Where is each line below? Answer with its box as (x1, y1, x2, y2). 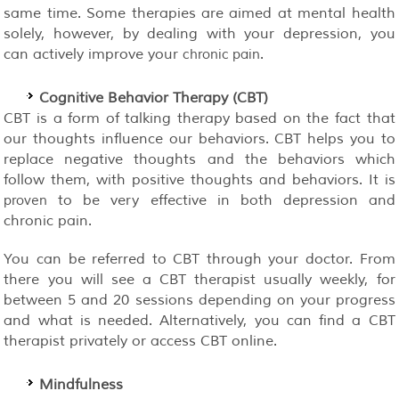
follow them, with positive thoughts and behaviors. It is (4, 170, 395, 189)
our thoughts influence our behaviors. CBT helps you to (4, 129, 395, 148)
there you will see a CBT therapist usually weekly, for (4, 270, 395, 289)
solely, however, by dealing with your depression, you (4, 24, 395, 43)
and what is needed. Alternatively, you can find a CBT (4, 311, 395, 330)
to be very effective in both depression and (47, 191, 395, 209)
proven (4, 191, 48, 209)
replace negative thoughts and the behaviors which (4, 150, 395, 168)
